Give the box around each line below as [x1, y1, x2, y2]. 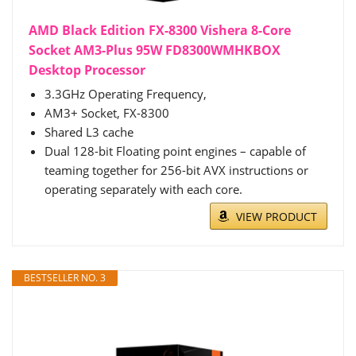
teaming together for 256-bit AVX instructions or [44, 162, 308, 179]
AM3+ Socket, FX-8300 [44, 105, 169, 122]
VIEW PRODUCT [236, 209, 317, 225]
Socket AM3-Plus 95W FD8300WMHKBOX [29, 41, 281, 60]
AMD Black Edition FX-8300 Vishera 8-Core [29, 21, 291, 40]
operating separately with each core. [44, 181, 242, 198]
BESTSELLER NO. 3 [24, 271, 106, 285]
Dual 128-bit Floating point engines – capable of [44, 143, 306, 160]
